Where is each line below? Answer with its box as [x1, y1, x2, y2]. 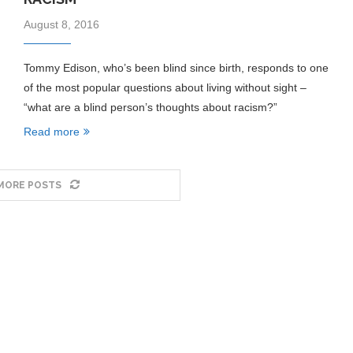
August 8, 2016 [23, 18, 99, 31]
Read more [23, 125, 80, 138]
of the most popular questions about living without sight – [23, 81, 307, 94]
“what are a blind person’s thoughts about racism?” [23, 101, 277, 113]
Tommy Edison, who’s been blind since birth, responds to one [23, 61, 329, 74]
